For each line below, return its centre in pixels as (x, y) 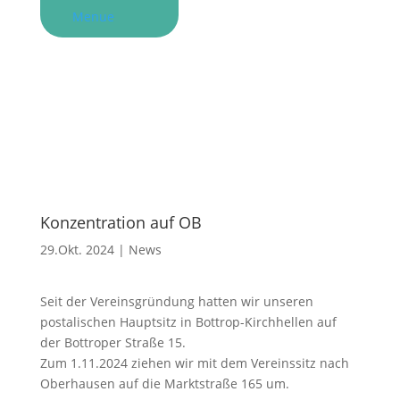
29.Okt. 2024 (77, 250)
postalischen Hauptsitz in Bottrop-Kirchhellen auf (188, 322)
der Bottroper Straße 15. (112, 342)
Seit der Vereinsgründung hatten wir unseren (176, 301)
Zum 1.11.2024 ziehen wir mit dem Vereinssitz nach (194, 363)
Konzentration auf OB (121, 222)
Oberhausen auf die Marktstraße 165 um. (164, 383)
